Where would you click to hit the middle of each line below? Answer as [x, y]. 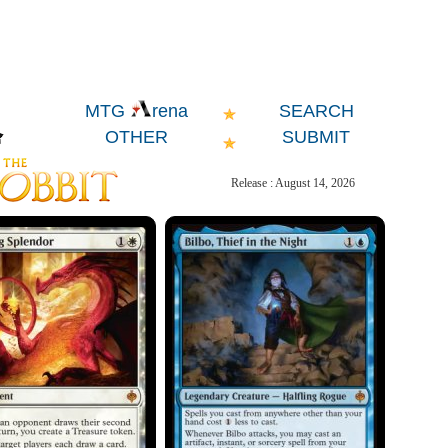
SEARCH [316, 110]
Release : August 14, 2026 [293, 183]
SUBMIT [316, 137]
